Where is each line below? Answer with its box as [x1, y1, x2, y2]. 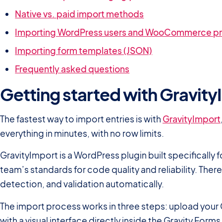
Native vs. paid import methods [15, 8, 144, 20]
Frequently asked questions [15, 63, 130, 75]
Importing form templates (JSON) [15, 45, 153, 56]
